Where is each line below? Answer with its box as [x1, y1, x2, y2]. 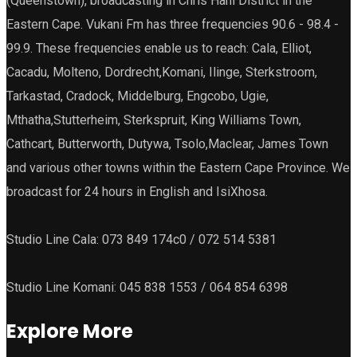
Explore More [6, 317, 133, 344]
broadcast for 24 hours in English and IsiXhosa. [6, 183, 268, 199]
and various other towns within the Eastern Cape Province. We [6, 159, 350, 175]
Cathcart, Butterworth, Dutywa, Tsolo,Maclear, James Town [6, 135, 328, 151]
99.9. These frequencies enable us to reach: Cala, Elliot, [6, 40, 312, 56]
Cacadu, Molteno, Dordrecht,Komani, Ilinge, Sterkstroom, [6, 64, 317, 80]
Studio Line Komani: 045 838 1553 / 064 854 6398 [6, 279, 288, 295]
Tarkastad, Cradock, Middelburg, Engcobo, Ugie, [6, 88, 269, 104]
